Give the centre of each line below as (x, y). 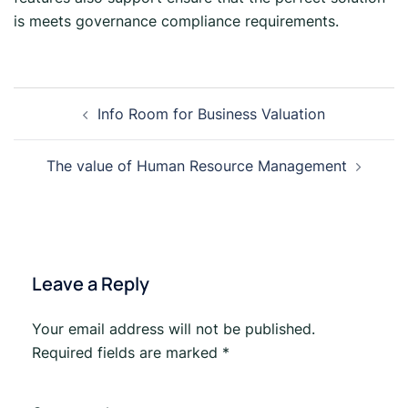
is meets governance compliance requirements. (176, 21)
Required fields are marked (127, 352)
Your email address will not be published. (173, 329)
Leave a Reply (91, 284)
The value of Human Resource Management (197, 166)
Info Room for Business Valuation (211, 114)
